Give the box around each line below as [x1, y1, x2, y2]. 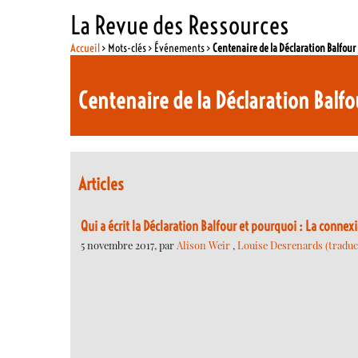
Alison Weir [177, 237, 233, 252]
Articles [78, 173, 125, 196]
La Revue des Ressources [70, 9, 290, 41]
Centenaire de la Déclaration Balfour [213, 40, 356, 55]
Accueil [70, 40, 101, 55]
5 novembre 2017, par [81, 237, 177, 252]
